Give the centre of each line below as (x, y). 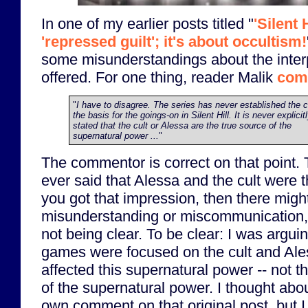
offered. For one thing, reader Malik (159, 77)
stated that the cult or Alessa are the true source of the (182, 125)
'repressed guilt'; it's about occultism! (174, 41)
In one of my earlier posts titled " (147, 23)
